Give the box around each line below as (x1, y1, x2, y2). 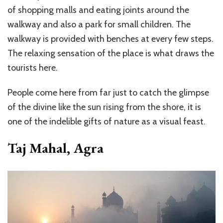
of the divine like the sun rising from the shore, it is (7, 101, 201, 112)
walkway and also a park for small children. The (7, 18, 191, 30)
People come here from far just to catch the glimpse (7, 87, 209, 98)
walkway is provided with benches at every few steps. (7, 33, 214, 44)
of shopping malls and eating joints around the (7, 4, 189, 15)
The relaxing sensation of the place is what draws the (7, 47, 214, 59)
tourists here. (7, 62, 58, 73)
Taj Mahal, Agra (7, 138, 104, 157)
